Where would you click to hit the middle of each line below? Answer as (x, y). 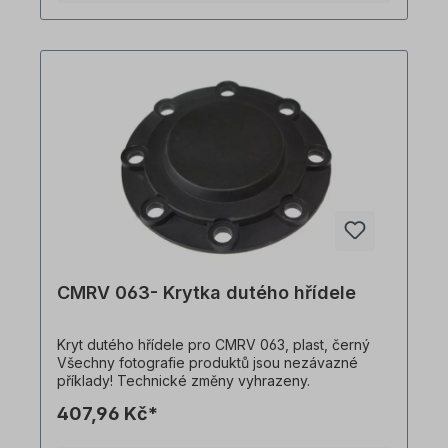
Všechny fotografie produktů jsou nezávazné (207, 363)
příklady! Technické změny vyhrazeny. (183, 381)
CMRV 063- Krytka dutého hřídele (206, 293)
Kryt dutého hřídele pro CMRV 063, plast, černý (213, 345)
